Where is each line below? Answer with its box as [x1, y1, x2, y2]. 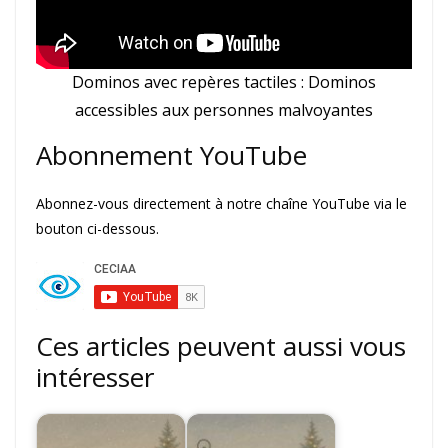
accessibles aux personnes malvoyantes [75, 99, 373, 122]
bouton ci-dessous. [36, 219, 159, 239]
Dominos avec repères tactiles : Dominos [72, 71, 376, 94]
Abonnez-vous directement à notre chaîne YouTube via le [36, 194, 407, 214]
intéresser [36, 358, 154, 395]
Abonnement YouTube [36, 137, 307, 174]
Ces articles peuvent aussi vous [36, 327, 406, 364]
